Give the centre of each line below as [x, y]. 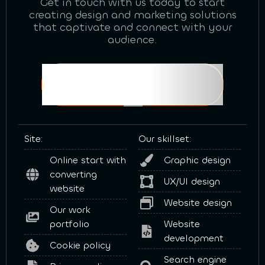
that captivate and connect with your [132, 28]
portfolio [69, 224]
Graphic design [197, 160]
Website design [198, 203]
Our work [70, 210]
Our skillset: [165, 139]
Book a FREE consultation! [132, 85]
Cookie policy [80, 245]
